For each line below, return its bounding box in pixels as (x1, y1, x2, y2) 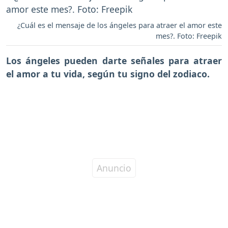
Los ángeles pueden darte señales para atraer (6, 54, 222, 67)
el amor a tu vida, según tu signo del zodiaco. (6, 67, 210, 80)
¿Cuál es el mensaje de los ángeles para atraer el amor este (17, 20, 222, 30)
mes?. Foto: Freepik (156, 31, 222, 41)
